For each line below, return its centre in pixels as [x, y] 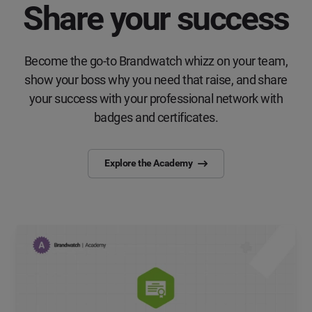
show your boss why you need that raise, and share [156, 79]
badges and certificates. [156, 117]
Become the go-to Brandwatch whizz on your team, [156, 61]
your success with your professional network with [156, 98]
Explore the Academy [149, 163]
